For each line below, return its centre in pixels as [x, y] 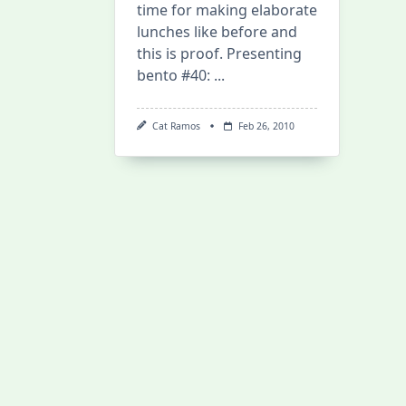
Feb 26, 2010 [266, 126]
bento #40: [174, 75]
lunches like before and [217, 32]
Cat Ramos [176, 126]
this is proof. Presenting [219, 53]
